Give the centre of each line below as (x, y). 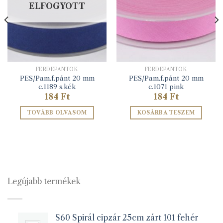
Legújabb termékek (44, 181)
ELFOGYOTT (57, 6)
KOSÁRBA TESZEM (166, 113)
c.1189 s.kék (57, 87)
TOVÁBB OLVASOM (57, 113)
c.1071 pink (166, 87)
